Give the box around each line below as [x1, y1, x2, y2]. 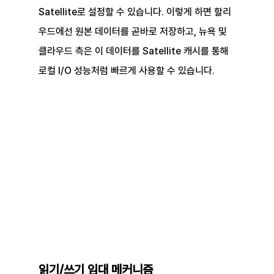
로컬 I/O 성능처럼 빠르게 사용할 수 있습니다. [38, 65, 215, 77]
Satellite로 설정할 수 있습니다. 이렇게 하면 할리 [38, 6, 231, 18]
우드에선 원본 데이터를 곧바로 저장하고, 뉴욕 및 [38, 26, 229, 38]
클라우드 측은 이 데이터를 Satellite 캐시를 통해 [38, 45, 231, 57]
